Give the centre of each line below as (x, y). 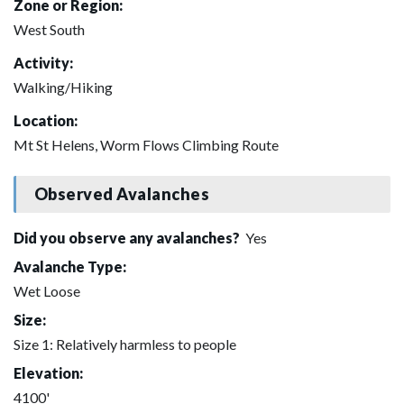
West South (49, 29)
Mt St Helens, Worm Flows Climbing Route (146, 144)
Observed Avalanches (122, 194)
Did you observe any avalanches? (128, 237)
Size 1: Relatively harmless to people (125, 344)
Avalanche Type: (70, 266)
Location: (46, 120)
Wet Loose (47, 290)
